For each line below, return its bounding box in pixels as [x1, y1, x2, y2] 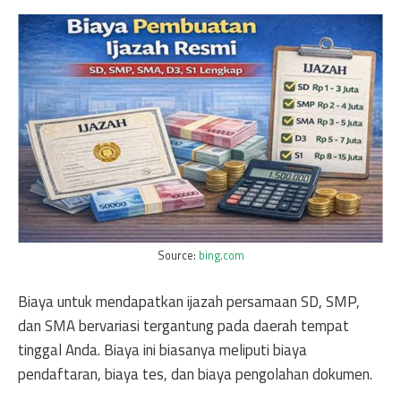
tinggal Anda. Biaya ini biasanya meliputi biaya [18, 337, 307, 362]
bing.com [198, 247, 244, 264]
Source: [157, 247, 199, 264]
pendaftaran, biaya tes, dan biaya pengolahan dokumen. [18, 362, 372, 386]
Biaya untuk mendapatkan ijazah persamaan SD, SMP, [18, 289, 360, 313]
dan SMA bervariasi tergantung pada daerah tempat [18, 313, 349, 337]
